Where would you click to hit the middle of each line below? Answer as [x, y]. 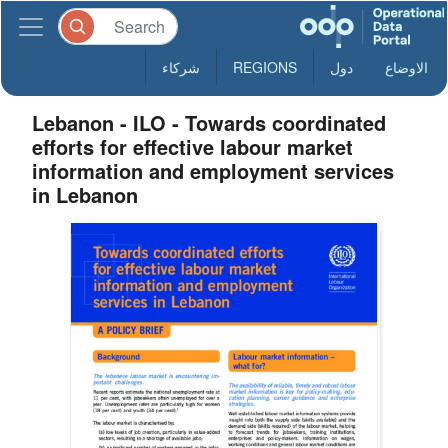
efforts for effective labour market [193, 146]
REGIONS [265, 67]
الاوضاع [406, 67]
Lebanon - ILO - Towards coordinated [209, 122]
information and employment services [213, 170]
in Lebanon [85, 194]
